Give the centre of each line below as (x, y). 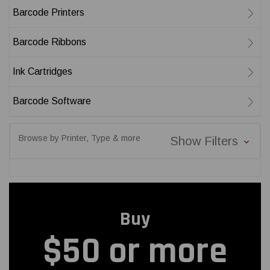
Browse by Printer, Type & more (80, 138)
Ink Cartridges (42, 71)
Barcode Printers (49, 12)
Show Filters (206, 141)
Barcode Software (52, 101)
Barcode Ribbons (49, 42)
